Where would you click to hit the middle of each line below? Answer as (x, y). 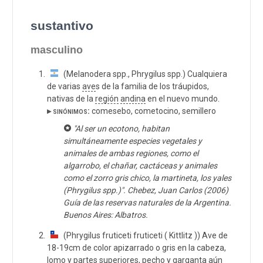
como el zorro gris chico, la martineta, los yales (147, 178)
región (107, 98)
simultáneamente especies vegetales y (133, 141)
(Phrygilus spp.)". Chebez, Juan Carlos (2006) (146, 190)
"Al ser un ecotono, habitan (121, 128)
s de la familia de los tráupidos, (152, 86)
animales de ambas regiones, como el (131, 153)
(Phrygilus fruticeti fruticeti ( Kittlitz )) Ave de (143, 235)
